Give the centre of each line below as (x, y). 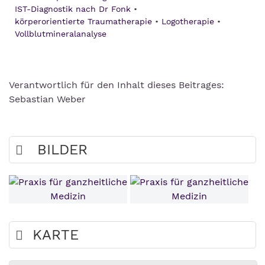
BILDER (62, 150)
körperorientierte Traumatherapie (83, 22)
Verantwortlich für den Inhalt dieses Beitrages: (117, 85)
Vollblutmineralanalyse (61, 34)
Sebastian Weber (47, 99)
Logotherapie (188, 22)
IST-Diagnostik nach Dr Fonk (73, 9)
